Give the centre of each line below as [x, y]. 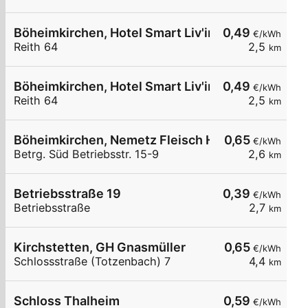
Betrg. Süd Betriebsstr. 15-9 [86, 154]
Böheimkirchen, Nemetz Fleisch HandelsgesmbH [159, 140]
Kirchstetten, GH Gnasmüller [100, 247]
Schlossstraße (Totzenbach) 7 [92, 262]
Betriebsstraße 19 [67, 194]
